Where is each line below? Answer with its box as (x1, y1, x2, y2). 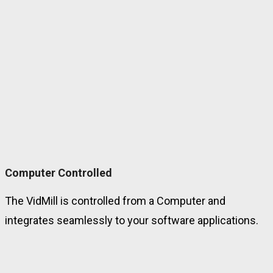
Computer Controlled (5, 166, 112, 180)
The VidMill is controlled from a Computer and (5, 194, 225, 208)
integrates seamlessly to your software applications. (5, 214, 258, 227)
